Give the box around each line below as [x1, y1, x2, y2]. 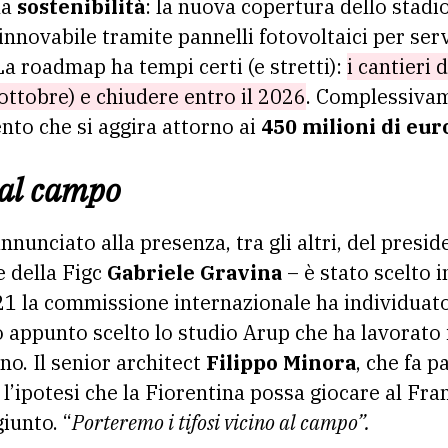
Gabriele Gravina [107, 258, 282, 286]
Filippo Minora [206, 348, 356, 376]
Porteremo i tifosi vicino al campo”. [72, 408, 370, 436]
